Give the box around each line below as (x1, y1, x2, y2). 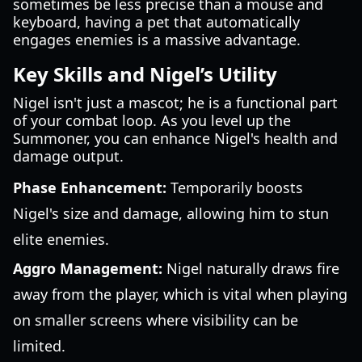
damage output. (13, 146, 124, 166)
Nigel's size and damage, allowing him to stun (13, 204, 329, 223)
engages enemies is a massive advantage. (13, 30, 301, 49)
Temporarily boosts (166, 178, 303, 197)
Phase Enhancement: (13, 178, 166, 197)
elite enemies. (13, 229, 109, 249)
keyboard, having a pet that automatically (13, 12, 300, 32)
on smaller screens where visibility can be (13, 310, 298, 330)
